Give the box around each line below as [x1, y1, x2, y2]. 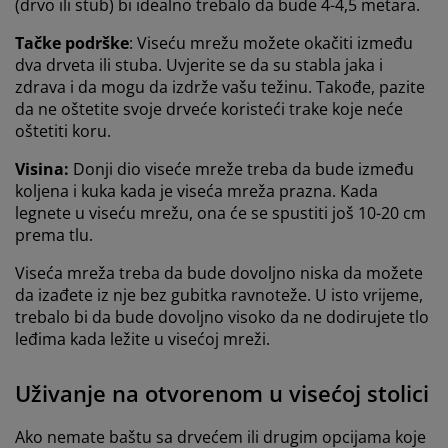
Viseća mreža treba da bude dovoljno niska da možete [15, 261, 423, 284]
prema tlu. [15, 223, 93, 246]
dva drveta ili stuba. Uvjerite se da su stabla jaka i [15, 53, 383, 76]
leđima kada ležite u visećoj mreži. [15, 327, 270, 350]
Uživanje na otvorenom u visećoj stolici [15, 377, 429, 408]
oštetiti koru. [15, 119, 111, 142]
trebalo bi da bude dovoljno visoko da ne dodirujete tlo [15, 305, 429, 328]
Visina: [15, 157, 73, 180]
